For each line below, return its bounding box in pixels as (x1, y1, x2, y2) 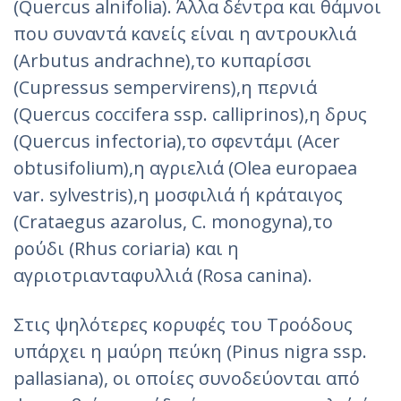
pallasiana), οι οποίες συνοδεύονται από (13, 365, 360, 390)
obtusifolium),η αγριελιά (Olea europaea (13, 155, 357, 180)
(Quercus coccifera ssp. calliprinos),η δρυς (13, 101, 367, 126)
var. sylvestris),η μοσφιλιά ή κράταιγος (13, 182, 343, 207)
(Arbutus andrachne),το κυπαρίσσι (13, 47, 311, 73)
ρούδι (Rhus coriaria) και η (13, 235, 239, 260)
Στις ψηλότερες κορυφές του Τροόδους (13, 311, 353, 337)
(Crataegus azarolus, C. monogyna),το (13, 209, 333, 234)
